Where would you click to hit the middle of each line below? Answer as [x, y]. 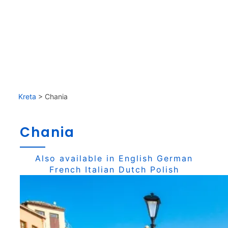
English [136, 158]
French [65, 169]
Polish [164, 169]
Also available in [77, 158]
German [175, 158]
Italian [100, 169]
